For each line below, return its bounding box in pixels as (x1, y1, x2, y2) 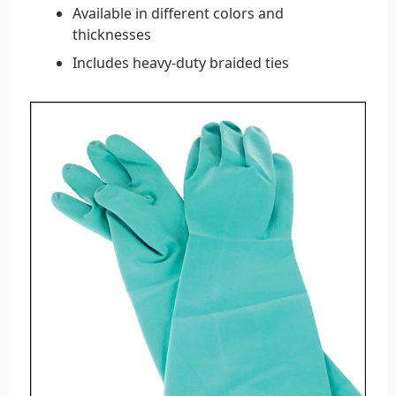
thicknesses (72, 24, 151, 44)
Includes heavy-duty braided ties (72, 52, 289, 72)
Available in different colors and (72, 3, 284, 23)
